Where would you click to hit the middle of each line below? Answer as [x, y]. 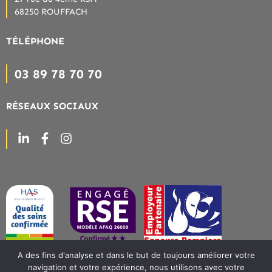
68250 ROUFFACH [51, 11]
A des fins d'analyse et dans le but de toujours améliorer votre [136, 255]
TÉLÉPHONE [35, 41]
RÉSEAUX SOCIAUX [52, 106]
